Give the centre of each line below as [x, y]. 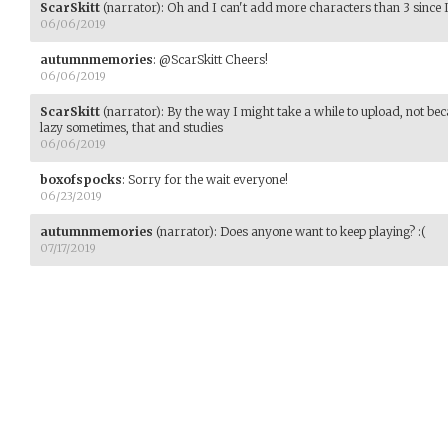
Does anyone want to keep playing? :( [323, 231]
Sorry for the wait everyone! [208, 179]
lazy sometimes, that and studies [131, 127]
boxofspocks [81, 179]
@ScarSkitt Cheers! [213, 59]
